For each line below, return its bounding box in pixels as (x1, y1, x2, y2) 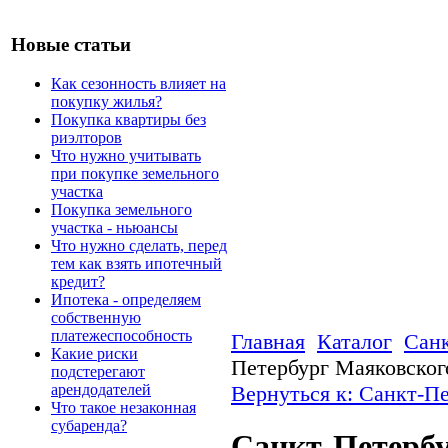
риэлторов (51, 128, 122, 146)
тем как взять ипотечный (51, 254, 222, 272)
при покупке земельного (51, 164, 219, 182)
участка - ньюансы (51, 218, 178, 236)
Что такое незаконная (51, 398, 196, 416)
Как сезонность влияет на (51, 74, 226, 92)
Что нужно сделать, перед (51, 236, 227, 254)
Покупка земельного (51, 200, 192, 218)
